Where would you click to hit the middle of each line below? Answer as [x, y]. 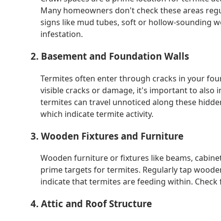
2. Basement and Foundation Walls [110, 56]
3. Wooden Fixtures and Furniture [107, 136]
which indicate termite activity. [97, 114]
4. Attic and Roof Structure [91, 204]
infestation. [62, 34]
